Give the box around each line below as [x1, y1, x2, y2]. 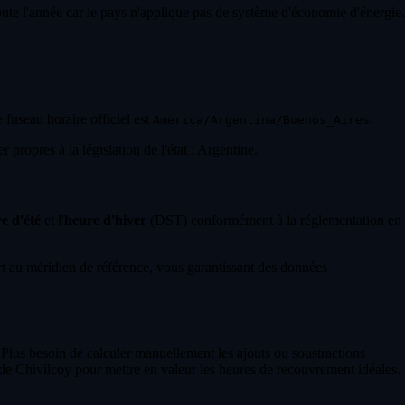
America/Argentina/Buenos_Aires [153, 113, 370, 127]
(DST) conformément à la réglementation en [146, 212, 401, 228]
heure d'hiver [64, 212, 146, 228]
